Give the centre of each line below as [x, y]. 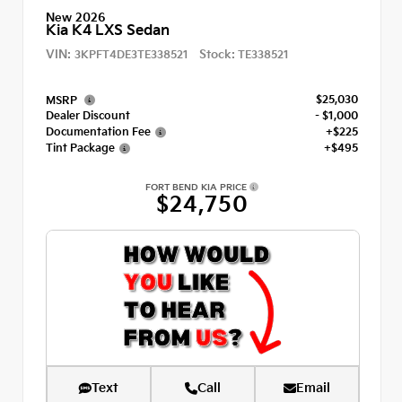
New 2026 [76, 17]
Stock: [217, 54]
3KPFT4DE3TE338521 [131, 55]
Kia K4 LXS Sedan [108, 30]
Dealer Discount [88, 116]
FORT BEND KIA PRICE [197, 187]
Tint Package [80, 148]
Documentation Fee [98, 132]
